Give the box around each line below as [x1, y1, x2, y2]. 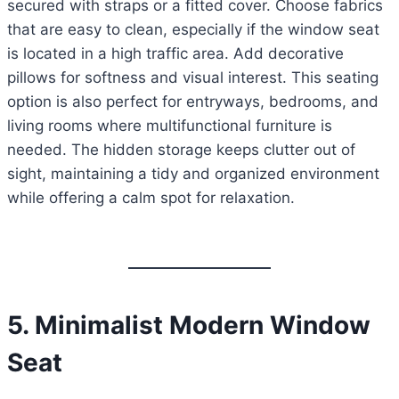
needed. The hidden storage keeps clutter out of [7, 141, 355, 159]
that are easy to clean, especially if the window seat [7, 20, 379, 39]
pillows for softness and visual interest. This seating [7, 69, 379, 87]
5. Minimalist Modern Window [7, 310, 370, 341]
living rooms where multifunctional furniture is [7, 117, 332, 135]
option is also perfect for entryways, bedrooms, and [7, 93, 379, 111]
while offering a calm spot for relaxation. [7, 189, 295, 208]
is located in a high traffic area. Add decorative [7, 45, 344, 63]
